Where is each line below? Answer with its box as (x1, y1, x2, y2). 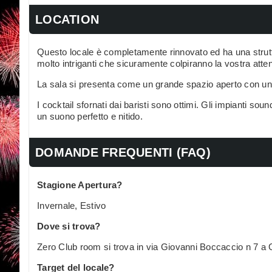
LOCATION (35, 12, 99, 26)
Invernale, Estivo (37, 200, 106, 211)
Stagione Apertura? (37, 179, 123, 190)
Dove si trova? (37, 220, 101, 231)
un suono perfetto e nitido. (37, 110, 143, 121)
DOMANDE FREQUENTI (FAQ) (35, 145, 211, 159)
